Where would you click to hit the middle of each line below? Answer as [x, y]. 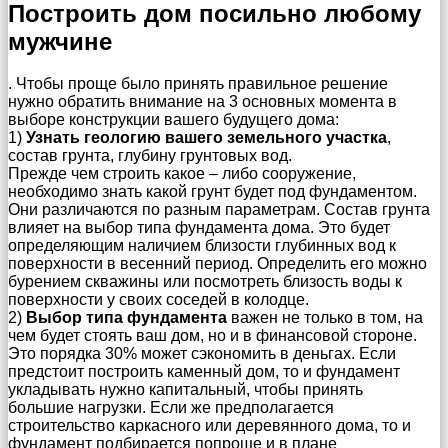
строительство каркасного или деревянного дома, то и [209, 426]
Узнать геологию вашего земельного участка [206, 138]
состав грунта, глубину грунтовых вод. [150, 156]
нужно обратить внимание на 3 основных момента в [202, 102]
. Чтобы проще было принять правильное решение [198, 84]
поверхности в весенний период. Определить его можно [217, 264]
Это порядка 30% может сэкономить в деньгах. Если [202, 354]
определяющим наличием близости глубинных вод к [202, 246]
